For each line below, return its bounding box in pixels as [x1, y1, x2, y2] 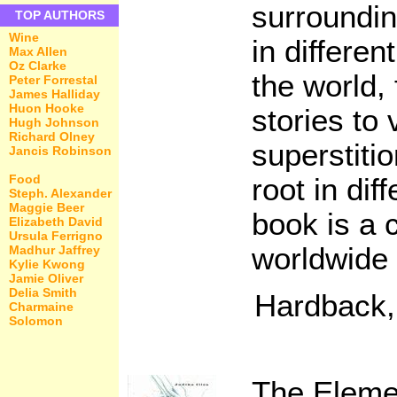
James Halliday [9, 87, 100, 101]
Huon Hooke [9, 101, 84, 115]
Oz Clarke [9, 58, 66, 73]
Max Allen [9, 44, 67, 58]
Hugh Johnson [9, 115, 99, 129]
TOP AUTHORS [14, 8, 105, 22]
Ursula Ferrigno [9, 228, 103, 243]
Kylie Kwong [9, 256, 85, 271]
